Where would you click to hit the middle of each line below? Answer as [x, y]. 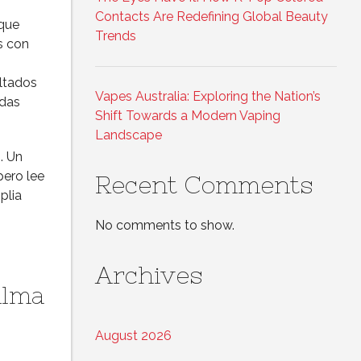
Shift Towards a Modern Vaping [188, 116]
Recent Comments [204, 185]
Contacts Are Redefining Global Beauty [212, 17]
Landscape [129, 135]
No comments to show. [165, 226]
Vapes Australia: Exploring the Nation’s [208, 97]
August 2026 [133, 336]
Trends [116, 36]
